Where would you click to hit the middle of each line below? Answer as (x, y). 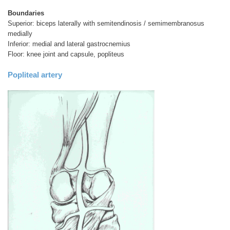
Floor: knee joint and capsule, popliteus (66, 54)
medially (20, 34)
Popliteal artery (35, 75)
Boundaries (26, 13)
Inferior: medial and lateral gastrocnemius (69, 44)
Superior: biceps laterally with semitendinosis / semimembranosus (106, 24)
